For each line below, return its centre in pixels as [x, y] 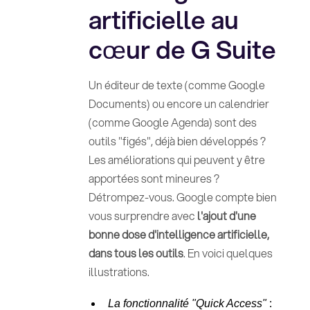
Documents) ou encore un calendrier [179, 103]
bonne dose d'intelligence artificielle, [179, 234]
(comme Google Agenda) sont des [172, 122]
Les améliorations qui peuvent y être [176, 159]
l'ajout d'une [226, 216]
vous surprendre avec [143, 216]
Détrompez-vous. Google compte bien [182, 197]
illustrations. [119, 272]
